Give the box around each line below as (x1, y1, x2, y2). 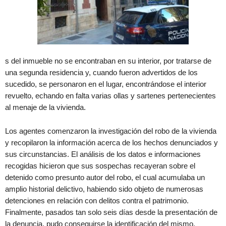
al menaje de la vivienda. (5, 103, 86, 111)
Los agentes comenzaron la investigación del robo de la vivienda (5, 127, 216, 135)
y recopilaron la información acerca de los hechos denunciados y (5, 138, 218, 147)
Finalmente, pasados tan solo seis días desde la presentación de (5, 208, 217, 216)
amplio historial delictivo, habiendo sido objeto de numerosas (5, 185, 203, 193)
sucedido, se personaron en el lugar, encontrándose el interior (5, 80, 206, 88)
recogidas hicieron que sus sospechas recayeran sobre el (5, 161, 195, 170)
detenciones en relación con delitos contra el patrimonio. (5, 196, 189, 205)
